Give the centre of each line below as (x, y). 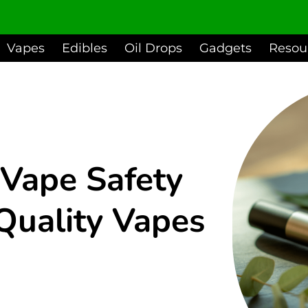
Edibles (85, 48)
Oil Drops (154, 48)
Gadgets (226, 48)
